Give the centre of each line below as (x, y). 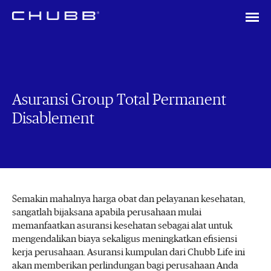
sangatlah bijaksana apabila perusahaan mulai (107, 212)
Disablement (53, 119)
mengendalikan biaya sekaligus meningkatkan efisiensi (125, 239)
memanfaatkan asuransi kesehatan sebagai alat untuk (122, 226)
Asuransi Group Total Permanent (119, 100)
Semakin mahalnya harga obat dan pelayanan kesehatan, (129, 199)
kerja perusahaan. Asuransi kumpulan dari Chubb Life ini (129, 252)
